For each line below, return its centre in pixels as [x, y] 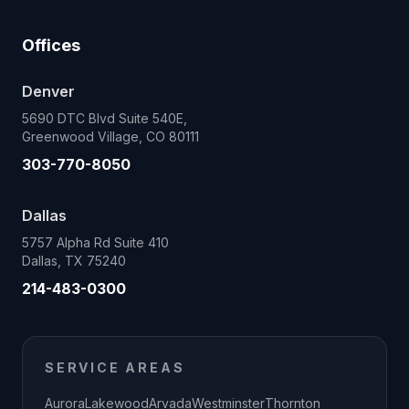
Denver [48, 91]
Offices [51, 45]
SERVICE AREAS [115, 367]
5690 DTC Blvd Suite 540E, [105, 118]
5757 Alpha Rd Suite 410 [95, 242]
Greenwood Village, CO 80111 [110, 136]
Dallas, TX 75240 [74, 261]
